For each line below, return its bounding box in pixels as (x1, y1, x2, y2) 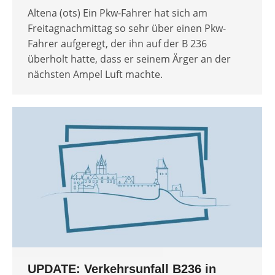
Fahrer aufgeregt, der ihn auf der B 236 (28, 37, 207, 51)
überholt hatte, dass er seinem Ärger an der (28, 52, 231, 66)
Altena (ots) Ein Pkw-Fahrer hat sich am (28, 6, 207, 20)
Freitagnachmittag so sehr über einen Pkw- (28, 21, 226, 36)
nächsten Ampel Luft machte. (28, 68, 163, 82)
